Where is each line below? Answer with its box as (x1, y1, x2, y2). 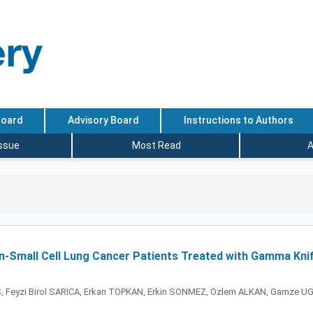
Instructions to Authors (183, 115, 293, 126)
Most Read (132, 139, 181, 151)
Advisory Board (67, 115, 139, 126)
